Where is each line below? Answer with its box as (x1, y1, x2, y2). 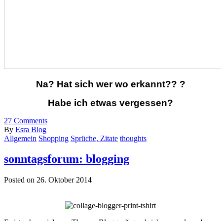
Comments (12, 116, 47, 125)
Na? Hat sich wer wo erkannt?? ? (36, 78, 185, 89)
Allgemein (4, 134, 37, 143)
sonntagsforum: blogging (4, 152, 129, 166)
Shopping (38, 134, 69, 143)
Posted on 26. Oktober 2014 (4, 176, 92, 184)
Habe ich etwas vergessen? (48, 97, 173, 108)
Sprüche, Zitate (71, 134, 118, 143)
